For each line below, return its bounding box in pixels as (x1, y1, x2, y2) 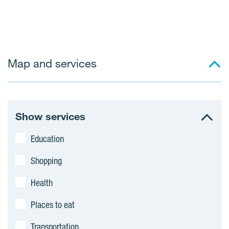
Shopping (31, 155, 62, 166)
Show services (15, 110, 85, 123)
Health (31, 177, 53, 188)
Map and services (8, 56, 97, 70)
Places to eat (31, 199, 75, 210)
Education (31, 133, 64, 144)
